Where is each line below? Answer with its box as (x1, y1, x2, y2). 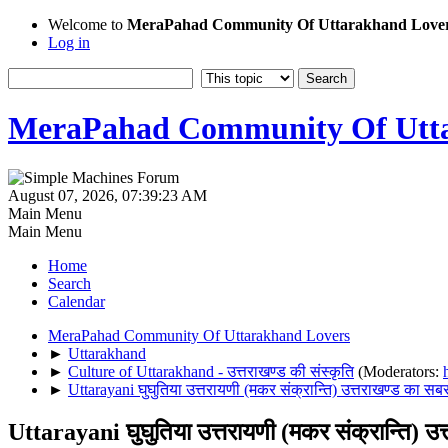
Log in (48, 34, 90, 51)
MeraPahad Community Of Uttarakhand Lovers (48, 326, 350, 344)
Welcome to (48, 16, 127, 33)
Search (48, 274, 91, 292)
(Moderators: (358, 362, 443, 380)
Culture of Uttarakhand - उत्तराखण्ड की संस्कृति (68, 362, 354, 380)
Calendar (48, 292, 105, 310)
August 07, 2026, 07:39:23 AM (8, 186, 207, 204)
